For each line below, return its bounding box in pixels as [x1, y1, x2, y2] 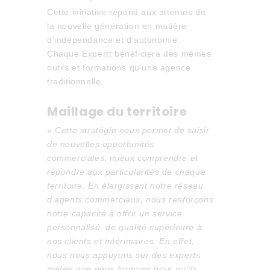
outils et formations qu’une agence [46, 63, 191, 72]
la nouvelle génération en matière [46, 21, 187, 31]
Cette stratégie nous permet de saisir [55, 125, 210, 135]
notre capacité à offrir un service [46, 209, 183, 218]
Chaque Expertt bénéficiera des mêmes [46, 49, 212, 58]
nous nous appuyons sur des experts [46, 250, 201, 260]
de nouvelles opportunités [46, 139, 154, 149]
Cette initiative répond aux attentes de [46, 7, 206, 17]
